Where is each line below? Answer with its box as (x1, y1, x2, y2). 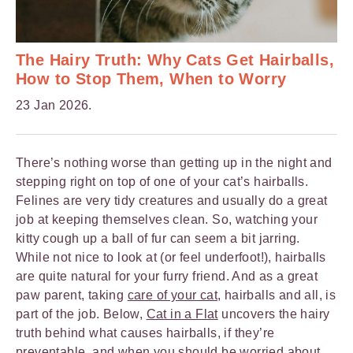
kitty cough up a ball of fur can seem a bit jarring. (16, 231, 300, 245)
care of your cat (127, 288, 218, 302)
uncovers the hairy (217, 307, 330, 321)
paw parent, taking (16, 288, 128, 302)
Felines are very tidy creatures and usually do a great (16, 193, 328, 207)
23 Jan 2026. (16, 98, 92, 112)
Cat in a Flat (146, 307, 218, 321)
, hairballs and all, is (217, 288, 336, 302)
